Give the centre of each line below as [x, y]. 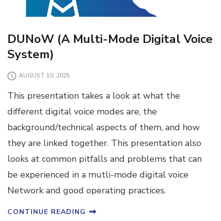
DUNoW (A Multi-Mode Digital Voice [110, 39]
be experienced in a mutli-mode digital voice [98, 174]
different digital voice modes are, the [82, 111]
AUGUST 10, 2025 [44, 76]
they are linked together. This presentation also [104, 143]
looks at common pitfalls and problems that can [105, 159]
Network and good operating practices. [87, 190]
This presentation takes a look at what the [94, 95]
